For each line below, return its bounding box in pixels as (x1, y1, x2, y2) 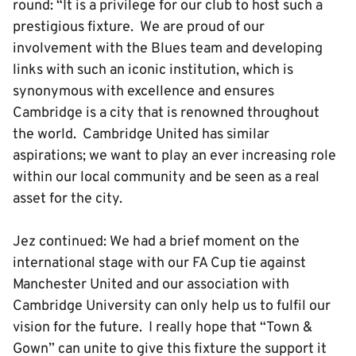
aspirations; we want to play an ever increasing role (13, 147, 336, 165)
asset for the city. (13, 190, 129, 208)
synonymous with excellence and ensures (13, 83, 274, 101)
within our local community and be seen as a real (13, 168, 319, 187)
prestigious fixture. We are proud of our (13, 18, 265, 37)
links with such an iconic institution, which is (13, 61, 293, 79)
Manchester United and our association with (13, 276, 289, 294)
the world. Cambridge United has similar (13, 126, 269, 144)
